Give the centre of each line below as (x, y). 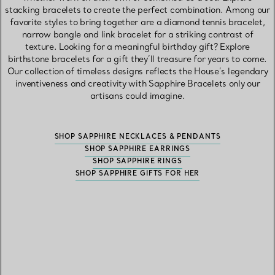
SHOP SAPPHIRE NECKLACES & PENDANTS (137, 137)
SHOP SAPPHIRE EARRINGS (137, 149)
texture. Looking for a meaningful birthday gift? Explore (137, 47)
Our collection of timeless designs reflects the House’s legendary (137, 72)
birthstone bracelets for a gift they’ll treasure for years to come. (137, 59)
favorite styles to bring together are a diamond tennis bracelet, (137, 22)
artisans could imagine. (137, 96)
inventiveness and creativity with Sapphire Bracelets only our (137, 84)
